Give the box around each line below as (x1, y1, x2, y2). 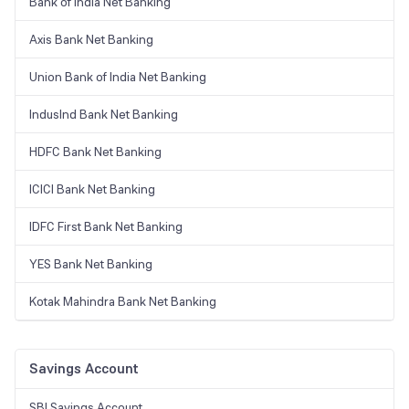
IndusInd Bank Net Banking (29, 106, 178, 123)
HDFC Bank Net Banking (29, 143, 162, 161)
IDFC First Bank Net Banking (29, 218, 183, 236)
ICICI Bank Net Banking (29, 181, 155, 198)
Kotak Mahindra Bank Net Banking (29, 293, 216, 310)
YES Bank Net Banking (29, 256, 152, 273)
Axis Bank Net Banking (29, 31, 153, 48)
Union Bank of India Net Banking (29, 68, 206, 86)
